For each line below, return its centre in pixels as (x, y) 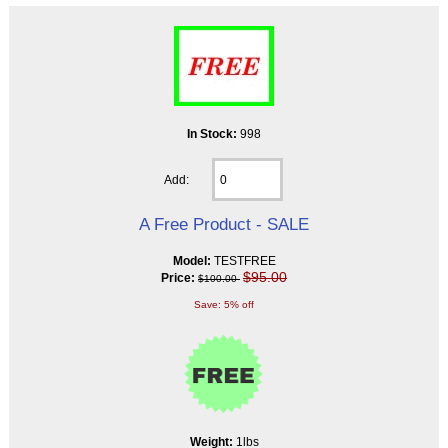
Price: (178, 278)
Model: (193, 261)
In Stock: (213, 134)
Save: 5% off (224, 305)
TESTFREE (244, 261)
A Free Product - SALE (224, 224)
